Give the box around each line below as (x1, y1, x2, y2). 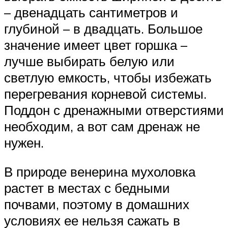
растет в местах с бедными (4, 180, 170, 196)
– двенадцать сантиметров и (4, 4, 178, 20)
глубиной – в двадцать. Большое (4, 20, 203, 37)
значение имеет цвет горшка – (4, 36, 187, 53)
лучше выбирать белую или (4, 52, 175, 69)
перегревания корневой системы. (4, 85, 207, 102)
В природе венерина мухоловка (4, 163, 195, 180)
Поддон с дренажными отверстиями (4, 101, 224, 118)
